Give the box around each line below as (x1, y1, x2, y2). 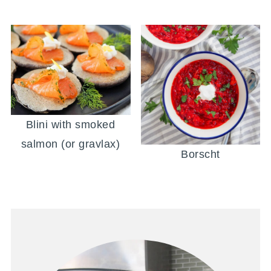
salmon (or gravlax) (21, 137, 120, 150)
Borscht (181, 148, 220, 160)
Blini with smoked (25, 118, 116, 131)
